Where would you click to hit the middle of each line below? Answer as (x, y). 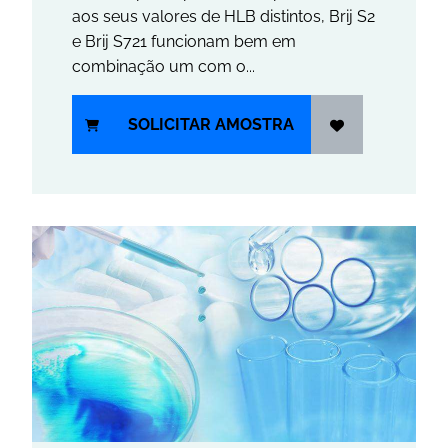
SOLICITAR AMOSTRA (211, 125)
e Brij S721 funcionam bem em (184, 42)
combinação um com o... (163, 67)
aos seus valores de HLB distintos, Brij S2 (223, 17)
